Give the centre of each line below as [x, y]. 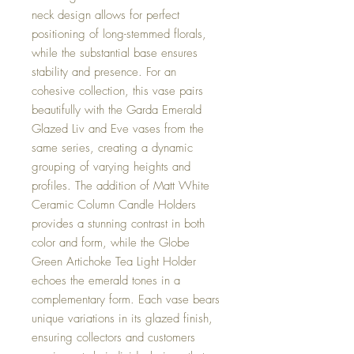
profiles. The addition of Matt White [121, 186]
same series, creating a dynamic [112, 148]
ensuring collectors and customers [113, 337]
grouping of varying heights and [111, 167]
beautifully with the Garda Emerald [117, 110]
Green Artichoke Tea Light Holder [114, 262]
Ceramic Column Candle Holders [114, 205]
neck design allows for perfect [105, 15]
